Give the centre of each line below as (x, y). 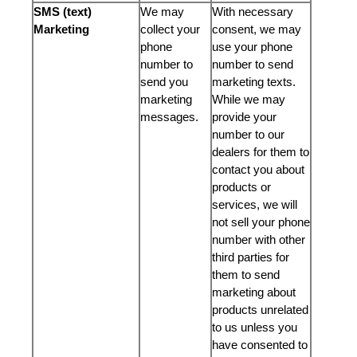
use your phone (252, 47)
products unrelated (260, 310)
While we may (249, 99)
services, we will (255, 204)
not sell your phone (261, 222)
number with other (259, 239)
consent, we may (257, 29)
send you (164, 82)
